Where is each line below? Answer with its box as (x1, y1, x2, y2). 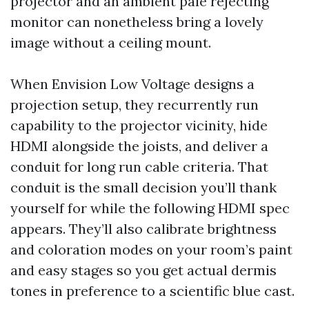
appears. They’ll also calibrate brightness (10, 220, 277, 237)
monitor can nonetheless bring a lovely (10, 13, 263, 30)
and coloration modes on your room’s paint (10, 241, 292, 258)
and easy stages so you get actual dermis (10, 261, 277, 279)
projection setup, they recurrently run (10, 96, 259, 113)
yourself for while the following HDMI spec (10, 199, 290, 217)
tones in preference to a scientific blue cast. (10, 282, 295, 299)
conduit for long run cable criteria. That (10, 158, 268, 175)
